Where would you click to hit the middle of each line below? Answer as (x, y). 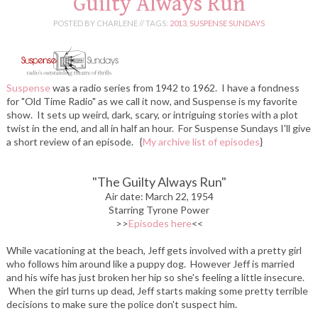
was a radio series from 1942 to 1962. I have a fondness (175, 87)
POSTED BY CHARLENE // (99, 23)
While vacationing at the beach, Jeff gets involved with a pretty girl (154, 250)
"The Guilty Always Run (157, 181)
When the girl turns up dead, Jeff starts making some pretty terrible (157, 290)
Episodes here (160, 223)
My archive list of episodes (201, 141)
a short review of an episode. (73, 141)
